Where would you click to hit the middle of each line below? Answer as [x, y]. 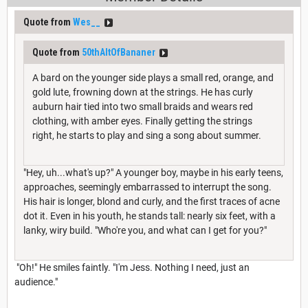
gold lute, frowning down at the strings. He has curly [143, 92]
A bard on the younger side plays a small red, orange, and [153, 77]
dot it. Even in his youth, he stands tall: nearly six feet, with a [150, 216]
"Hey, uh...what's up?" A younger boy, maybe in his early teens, [153, 172]
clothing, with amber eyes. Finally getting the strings [142, 121]
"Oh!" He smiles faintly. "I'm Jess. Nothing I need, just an [132, 267]
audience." [36, 282]
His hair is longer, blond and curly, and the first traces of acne [152, 201]
